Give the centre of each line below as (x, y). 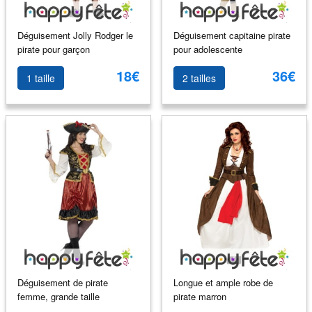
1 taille (40, 78)
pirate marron (200, 296)
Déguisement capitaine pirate (232, 35)
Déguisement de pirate (62, 282)
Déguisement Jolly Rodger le (75, 35)
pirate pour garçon (53, 49)
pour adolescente (208, 49)
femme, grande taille (58, 296)
